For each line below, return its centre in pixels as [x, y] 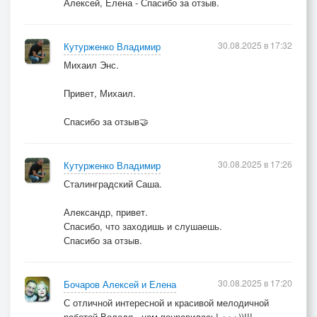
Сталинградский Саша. [113, 184]
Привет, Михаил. [100, 93]
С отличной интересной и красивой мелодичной [166, 302]
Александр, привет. [106, 212]
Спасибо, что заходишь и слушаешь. [143, 226]
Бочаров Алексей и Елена [120, 284]
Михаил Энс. [91, 65]
